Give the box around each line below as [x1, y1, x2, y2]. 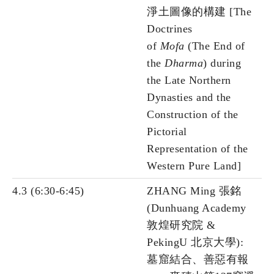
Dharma [165, 57, 203, 70]
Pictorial [147, 125, 187, 138]
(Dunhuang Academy [147, 202, 246, 215]
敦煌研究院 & [147, 219, 216, 232]
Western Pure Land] [147, 160, 241, 172]
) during [203, 57, 241, 70]
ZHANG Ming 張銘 [147, 185, 242, 198]
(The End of [188, 40, 245, 53]
